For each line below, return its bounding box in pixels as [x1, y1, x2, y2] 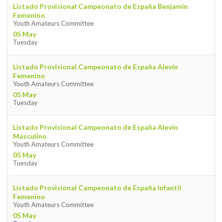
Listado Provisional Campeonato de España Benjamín [12, 2, 188, 11]
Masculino [12, 132, 47, 141]
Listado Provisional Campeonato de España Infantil [12, 183, 181, 192]
